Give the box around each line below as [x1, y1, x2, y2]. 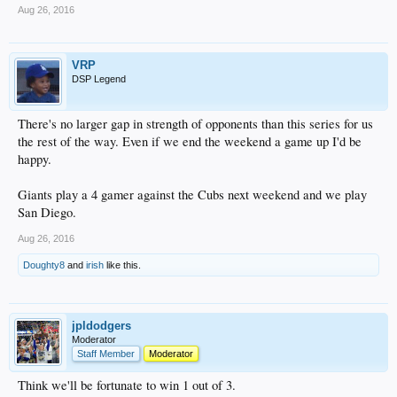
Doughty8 [23, 259, 65, 270]
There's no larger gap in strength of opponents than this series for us [18, 114, 373, 132]
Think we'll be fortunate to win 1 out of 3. [18, 376, 236, 393]
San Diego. [18, 203, 76, 221]
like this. [104, 259, 141, 270]
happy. [18, 150, 51, 167]
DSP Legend [72, 73, 126, 84]
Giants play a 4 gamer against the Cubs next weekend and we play [18, 185, 367, 203]
